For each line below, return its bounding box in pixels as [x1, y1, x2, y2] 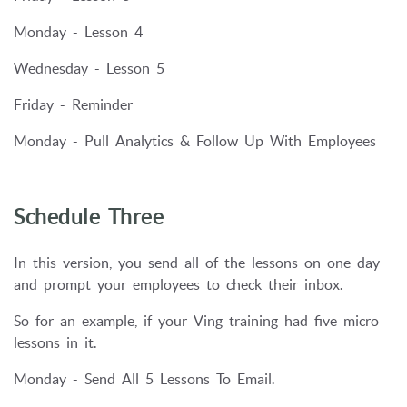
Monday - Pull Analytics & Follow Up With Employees [14, 132, 376, 149]
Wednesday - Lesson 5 [14, 59, 164, 76]
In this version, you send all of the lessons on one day [14, 254, 380, 272]
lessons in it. [14, 334, 96, 352]
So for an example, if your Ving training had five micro [14, 313, 379, 330]
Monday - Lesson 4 [14, 23, 143, 40]
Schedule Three [14, 203, 164, 229]
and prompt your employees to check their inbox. [14, 276, 342, 293]
